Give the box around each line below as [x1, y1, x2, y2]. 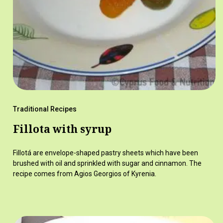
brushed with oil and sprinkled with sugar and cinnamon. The [12, 159, 202, 168]
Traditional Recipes [12, 105, 77, 113]
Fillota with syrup [12, 122, 111, 136]
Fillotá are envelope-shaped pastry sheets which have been [12, 149, 198, 157]
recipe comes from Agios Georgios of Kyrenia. [12, 170, 156, 178]
